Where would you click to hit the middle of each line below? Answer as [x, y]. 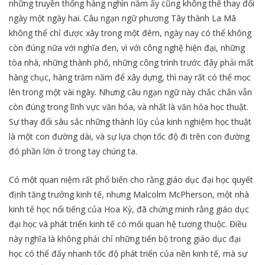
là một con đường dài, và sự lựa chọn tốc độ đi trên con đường [129, 137]
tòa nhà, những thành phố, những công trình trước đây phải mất [131, 63]
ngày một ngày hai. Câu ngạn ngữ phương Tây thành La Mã [122, 18]
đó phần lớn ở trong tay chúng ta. [73, 151]
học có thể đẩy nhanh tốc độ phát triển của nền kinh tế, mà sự [128, 254]
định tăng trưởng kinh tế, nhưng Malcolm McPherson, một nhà [129, 195]
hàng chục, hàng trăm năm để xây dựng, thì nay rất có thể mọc [130, 77]
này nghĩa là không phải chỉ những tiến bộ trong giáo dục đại [125, 239]
